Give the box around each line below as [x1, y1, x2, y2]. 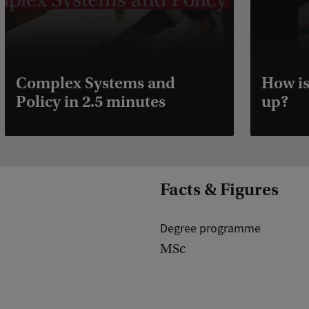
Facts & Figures [160, 179, 279, 200]
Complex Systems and [16, 73, 175, 92]
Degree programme [160, 220, 261, 236]
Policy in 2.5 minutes [16, 92, 166, 111]
